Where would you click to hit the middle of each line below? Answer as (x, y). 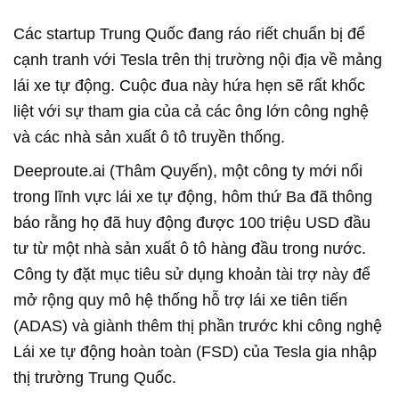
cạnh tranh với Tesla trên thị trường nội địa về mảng (198, 60)
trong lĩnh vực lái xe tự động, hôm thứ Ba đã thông (193, 197)
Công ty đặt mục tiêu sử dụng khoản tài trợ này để (192, 275)
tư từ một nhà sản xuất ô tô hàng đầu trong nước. (190, 249)
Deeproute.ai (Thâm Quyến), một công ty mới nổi (188, 171)
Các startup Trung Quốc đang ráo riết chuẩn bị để (189, 34)
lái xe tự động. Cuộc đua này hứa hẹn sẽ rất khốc (189, 86)
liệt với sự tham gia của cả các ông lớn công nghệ (191, 112)
